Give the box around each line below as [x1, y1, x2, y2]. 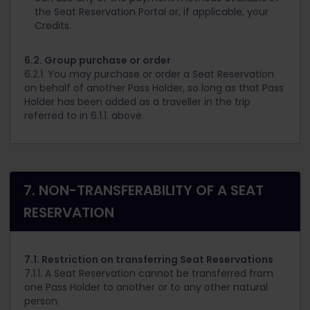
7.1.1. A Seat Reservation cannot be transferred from [24, 266, 273, 281]
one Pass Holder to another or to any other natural [24, 280, 268, 295]
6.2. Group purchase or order [24, 53, 171, 68]
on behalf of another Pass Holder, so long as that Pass [24, 81, 284, 95]
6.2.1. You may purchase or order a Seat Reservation [24, 67, 274, 82]
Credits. [35, 19, 71, 33]
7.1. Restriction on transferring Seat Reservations [24, 253, 273, 267]
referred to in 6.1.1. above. [24, 109, 144, 123]
